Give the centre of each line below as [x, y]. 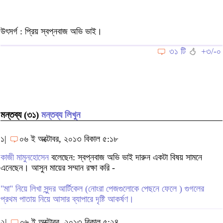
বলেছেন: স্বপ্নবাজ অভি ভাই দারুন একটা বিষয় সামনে [125, 157]
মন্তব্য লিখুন [61, 115]
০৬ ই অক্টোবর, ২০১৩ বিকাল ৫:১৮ [69, 139]
